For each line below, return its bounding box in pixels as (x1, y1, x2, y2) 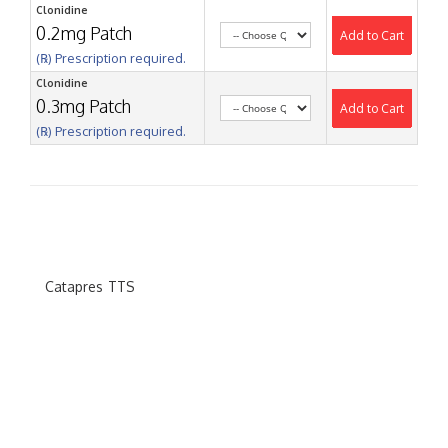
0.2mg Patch (36, 21, 132, 44)
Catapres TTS (45, 277, 135, 295)
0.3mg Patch (36, 94, 131, 117)
